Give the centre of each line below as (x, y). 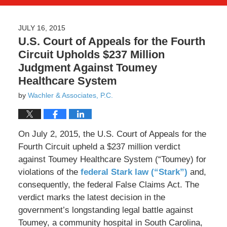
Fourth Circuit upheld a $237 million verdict (99, 147)
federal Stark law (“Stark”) (134, 172)
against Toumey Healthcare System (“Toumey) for (112, 160)
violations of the (49, 172)
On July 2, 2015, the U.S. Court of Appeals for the (112, 134)
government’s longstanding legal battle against (105, 210)
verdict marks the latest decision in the (91, 198)
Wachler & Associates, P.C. (70, 96)
